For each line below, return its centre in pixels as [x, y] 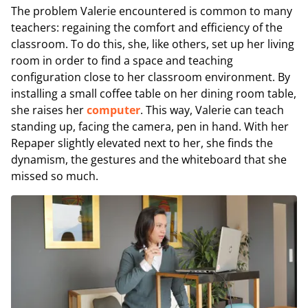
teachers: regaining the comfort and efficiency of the [147, 27]
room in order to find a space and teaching [122, 60]
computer [113, 110]
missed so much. [55, 176]
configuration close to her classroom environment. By [151, 77]
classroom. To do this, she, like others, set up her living [153, 44]
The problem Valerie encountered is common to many [152, 11]
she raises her [49, 110]
